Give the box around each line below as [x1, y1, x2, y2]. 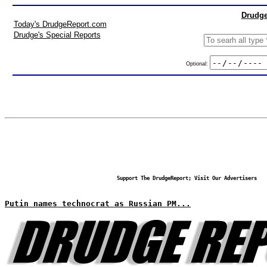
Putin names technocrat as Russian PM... [5, 199, 191, 208]
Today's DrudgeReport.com [13, 20, 107, 29]
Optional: [185, 60, 210, 67]
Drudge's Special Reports [13, 30, 101, 39]
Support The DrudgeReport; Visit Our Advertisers [116, 175, 257, 181]
